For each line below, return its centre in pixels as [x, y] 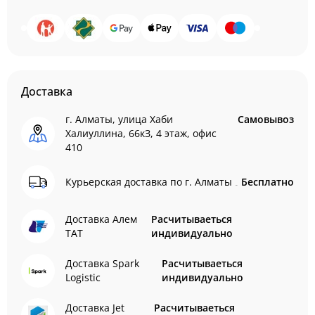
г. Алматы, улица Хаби [119, 119]
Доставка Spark [102, 263]
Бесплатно [268, 182]
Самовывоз [266, 119]
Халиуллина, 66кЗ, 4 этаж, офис [141, 133]
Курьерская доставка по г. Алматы [149, 182]
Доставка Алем [101, 219]
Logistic [83, 277]
